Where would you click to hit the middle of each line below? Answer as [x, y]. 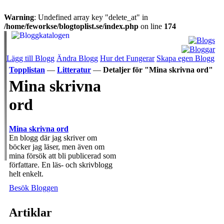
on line [151, 26]
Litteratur [74, 70]
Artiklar [30, 213]
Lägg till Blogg [30, 58]
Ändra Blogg [77, 58]
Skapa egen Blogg [185, 58]
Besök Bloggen [33, 188]
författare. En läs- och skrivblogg [61, 165]
